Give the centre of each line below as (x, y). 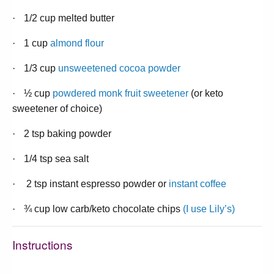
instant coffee (198, 183)
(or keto (206, 93)
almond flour (77, 43)
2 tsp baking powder (68, 133)
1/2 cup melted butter (69, 18)
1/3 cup (41, 68)
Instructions (43, 244)
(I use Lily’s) (209, 209)
